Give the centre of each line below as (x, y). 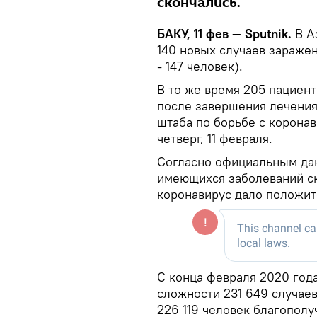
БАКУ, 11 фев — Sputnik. (226, 33)
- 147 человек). (200, 66)
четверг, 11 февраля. (215, 138)
